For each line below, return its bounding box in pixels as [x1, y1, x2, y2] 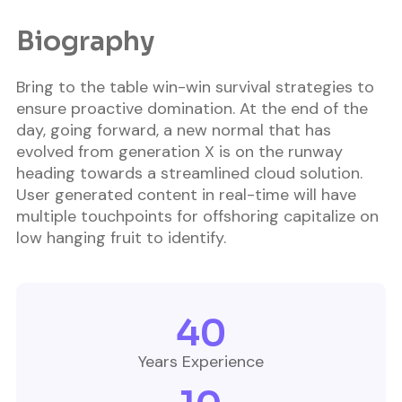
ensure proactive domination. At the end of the [16, 98, 368, 120]
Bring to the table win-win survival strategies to [16, 76, 374, 99]
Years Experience [138, 351, 264, 373]
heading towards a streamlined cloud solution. [16, 162, 363, 185]
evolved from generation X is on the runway [16, 141, 343, 163]
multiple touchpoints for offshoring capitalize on [16, 205, 379, 228]
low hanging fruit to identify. [16, 227, 226, 249]
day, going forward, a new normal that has [16, 119, 331, 142]
